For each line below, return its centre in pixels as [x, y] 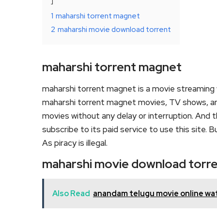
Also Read [71, 194]
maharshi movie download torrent [114, 29]
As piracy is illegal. [75, 143]
